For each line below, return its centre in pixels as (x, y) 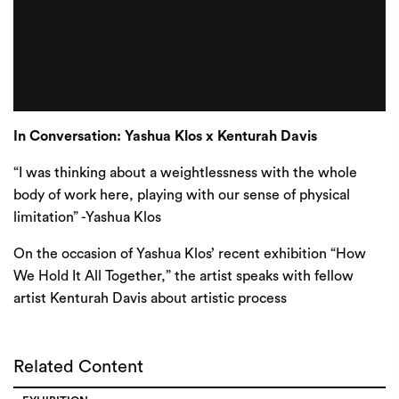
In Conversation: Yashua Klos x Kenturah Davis (165, 136)
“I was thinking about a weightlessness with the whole (185, 173)
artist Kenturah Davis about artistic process (150, 298)
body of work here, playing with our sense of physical (182, 195)
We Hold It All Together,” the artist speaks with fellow (183, 276)
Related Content (78, 367)
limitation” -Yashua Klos (87, 217)
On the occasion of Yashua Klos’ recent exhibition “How (190, 254)
